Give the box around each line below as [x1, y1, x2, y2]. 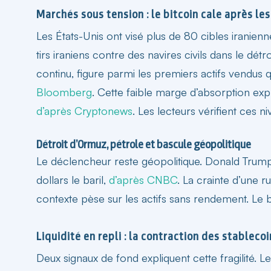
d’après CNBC [109, 172, 177, 186]
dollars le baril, [36, 172, 109, 186]
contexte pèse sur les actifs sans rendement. [36, 191, 252, 205]
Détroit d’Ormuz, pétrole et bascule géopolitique [36, 137, 251, 151]
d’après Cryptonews [36, 103, 132, 117]
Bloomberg [36, 85, 92, 99]
